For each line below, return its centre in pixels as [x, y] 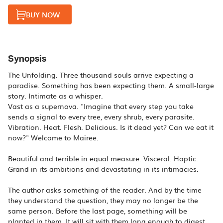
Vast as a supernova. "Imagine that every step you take [101, 106]
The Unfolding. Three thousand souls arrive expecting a [101, 75]
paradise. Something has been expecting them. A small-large [111, 85]
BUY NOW [43, 14]
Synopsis [27, 59]
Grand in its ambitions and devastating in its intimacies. [103, 169]
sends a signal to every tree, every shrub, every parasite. [101, 116]
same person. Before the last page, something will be [98, 211]
